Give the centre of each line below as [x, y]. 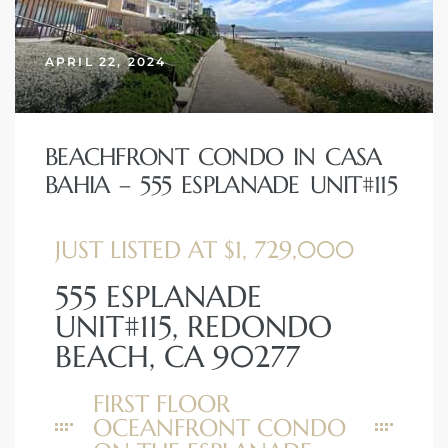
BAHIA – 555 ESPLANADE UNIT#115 [221, 184]
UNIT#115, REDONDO [193, 326]
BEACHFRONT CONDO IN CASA [213, 156]
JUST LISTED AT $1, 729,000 [204, 249]
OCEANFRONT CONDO [219, 427]
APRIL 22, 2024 [106, 61]
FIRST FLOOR [161, 403]
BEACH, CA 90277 [177, 356]
